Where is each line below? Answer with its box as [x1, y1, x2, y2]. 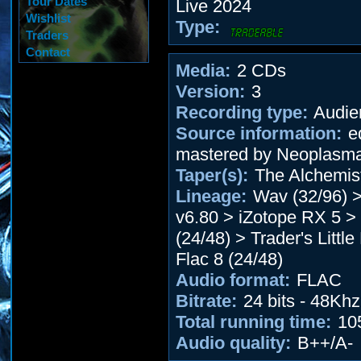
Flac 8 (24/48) [176, 249, 283, 269]
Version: [176, 81, 245, 102]
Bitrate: [176, 291, 237, 311]
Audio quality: [176, 333, 291, 353]
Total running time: [176, 312, 331, 332]
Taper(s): [176, 165, 248, 185]
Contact [26, 45, 70, 59]
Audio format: [176, 270, 290, 290]
